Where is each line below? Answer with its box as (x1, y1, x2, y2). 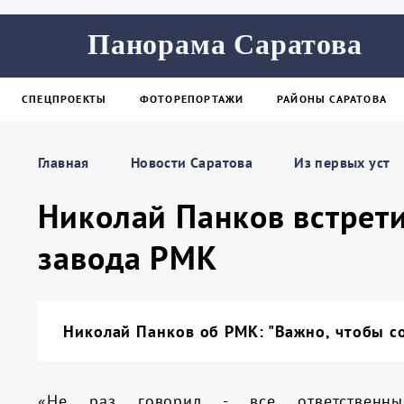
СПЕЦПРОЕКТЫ (22, 92, 107, 106)
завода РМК (38, 236, 217, 279)
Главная (38, 153, 89, 171)
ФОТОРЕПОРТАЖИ (139, 92, 244, 106)
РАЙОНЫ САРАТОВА (277, 92, 387, 106)
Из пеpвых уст (294, 153, 390, 171)
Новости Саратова (130, 153, 253, 171)
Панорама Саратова (87, 28, 363, 60)
